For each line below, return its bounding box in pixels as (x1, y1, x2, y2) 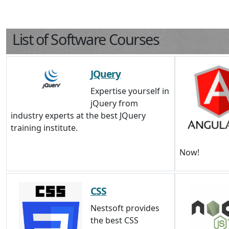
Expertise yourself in (90, 85, 169, 97)
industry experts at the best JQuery (11, 110, 146, 121)
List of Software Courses (12, 29, 159, 49)
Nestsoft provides (90, 202, 159, 214)
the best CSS (90, 215, 139, 226)
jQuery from (90, 98, 138, 109)
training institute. (11, 122, 78, 133)
